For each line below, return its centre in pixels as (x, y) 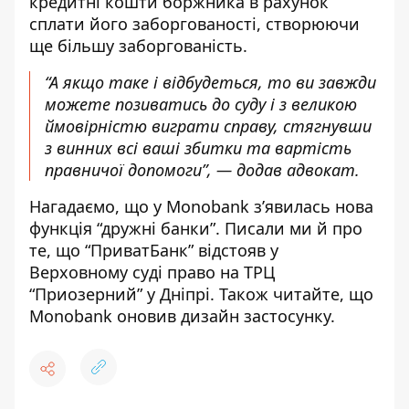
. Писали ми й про (289, 228)
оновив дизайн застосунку (224, 316)
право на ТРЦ (221, 272)
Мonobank (73, 316)
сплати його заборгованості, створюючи (194, 24)
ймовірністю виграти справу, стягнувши (208, 126)
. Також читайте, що (292, 294)
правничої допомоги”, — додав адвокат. (204, 170)
